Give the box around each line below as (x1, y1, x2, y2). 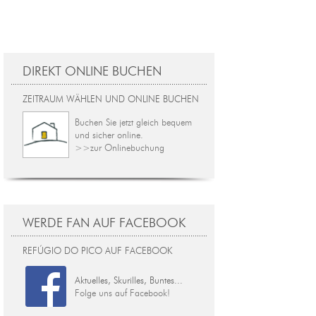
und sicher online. (75, 129, 143, 140)
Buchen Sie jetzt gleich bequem (75, 116, 192, 128)
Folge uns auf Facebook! (75, 287, 170, 298)
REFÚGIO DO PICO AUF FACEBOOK (23, 245, 172, 256)
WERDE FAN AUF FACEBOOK (23, 215, 186, 231)
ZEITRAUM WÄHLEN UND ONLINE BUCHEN (23, 93, 199, 104)
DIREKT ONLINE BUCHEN (23, 63, 162, 79)
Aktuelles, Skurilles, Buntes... (75, 274, 183, 286)
